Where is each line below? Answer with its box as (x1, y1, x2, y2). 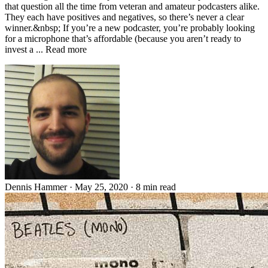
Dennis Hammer (5, 182, 67, 193)
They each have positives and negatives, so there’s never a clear (5, 12, 244, 23)
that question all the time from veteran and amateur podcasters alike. (5, 1, 260, 12)
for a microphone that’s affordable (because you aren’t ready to (5, 33, 241, 44)
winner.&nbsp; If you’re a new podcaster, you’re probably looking (5, 23, 255, 33)
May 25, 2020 (75, 182, 130, 193)
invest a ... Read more (5, 44, 87, 55)
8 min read (136, 182, 176, 193)
